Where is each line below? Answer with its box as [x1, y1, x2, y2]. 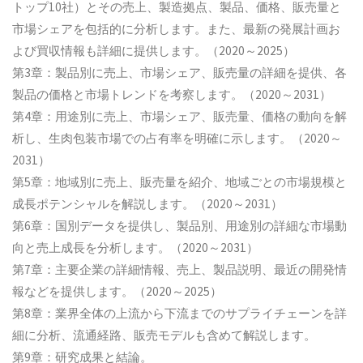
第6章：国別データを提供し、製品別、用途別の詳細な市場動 [12, 218, 348, 234]
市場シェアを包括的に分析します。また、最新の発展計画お [12, 21, 341, 37]
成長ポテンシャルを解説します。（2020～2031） [12, 196, 284, 212]
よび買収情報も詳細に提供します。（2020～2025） [12, 43, 296, 59]
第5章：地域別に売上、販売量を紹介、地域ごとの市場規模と [12, 174, 348, 190]
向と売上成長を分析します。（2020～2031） [12, 240, 259, 256]
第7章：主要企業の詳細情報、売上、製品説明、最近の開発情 [12, 262, 348, 278]
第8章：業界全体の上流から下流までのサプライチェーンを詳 [12, 305, 348, 322]
